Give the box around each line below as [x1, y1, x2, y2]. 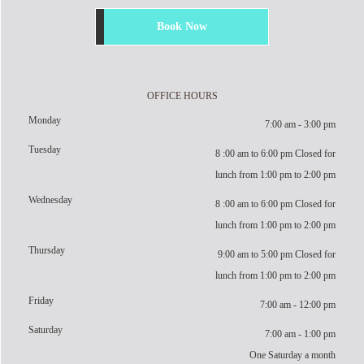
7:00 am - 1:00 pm [265, 328, 336, 340]
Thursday [28, 245, 65, 256]
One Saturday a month [249, 349, 336, 361]
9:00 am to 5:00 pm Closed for [218, 249, 336, 260]
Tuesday [28, 144, 61, 155]
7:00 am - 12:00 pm [260, 299, 336, 310]
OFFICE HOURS [146, 90, 218, 102]
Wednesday [28, 194, 72, 206]
